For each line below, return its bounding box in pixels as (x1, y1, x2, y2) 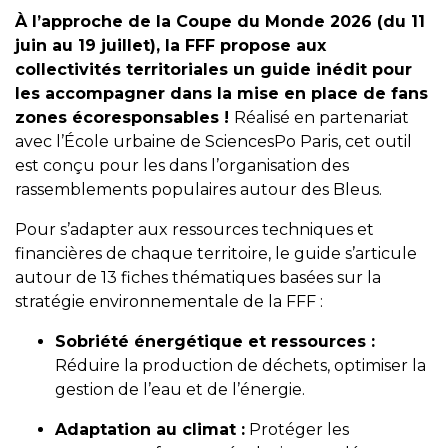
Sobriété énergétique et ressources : (55, 332, 375, 351)
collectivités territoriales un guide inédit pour (15, 60, 412, 79)
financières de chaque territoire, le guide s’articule (15, 244, 417, 263)
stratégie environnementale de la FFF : (15, 292, 323, 311)
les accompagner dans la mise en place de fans (15, 84, 428, 103)
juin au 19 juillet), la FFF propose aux (15, 36, 326, 55)
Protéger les (245, 420, 349, 439)
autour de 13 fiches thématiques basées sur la (15, 268, 381, 287)
